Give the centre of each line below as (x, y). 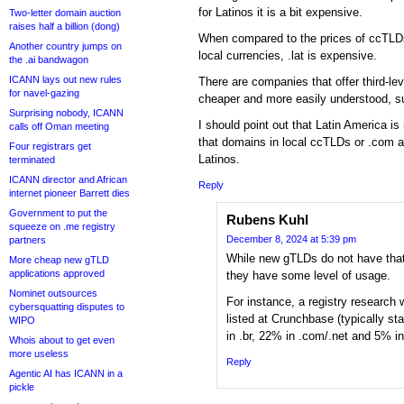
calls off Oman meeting (59, 126)
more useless (39, 353)
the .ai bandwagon (49, 60)
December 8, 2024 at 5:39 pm (291, 239)
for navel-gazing (44, 93)
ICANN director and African (68, 179)
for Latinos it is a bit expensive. (280, 13)
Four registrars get (50, 146)
